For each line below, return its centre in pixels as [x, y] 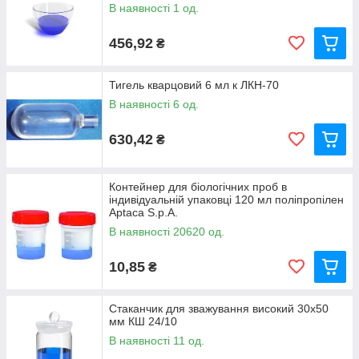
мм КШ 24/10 [143, 321]
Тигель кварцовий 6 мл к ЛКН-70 [194, 85]
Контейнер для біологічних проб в [198, 187]
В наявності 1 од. [154, 8]
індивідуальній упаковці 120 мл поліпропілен [226, 200]
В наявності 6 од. [154, 104]
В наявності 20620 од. [167, 232]
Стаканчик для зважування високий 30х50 [219, 309]
